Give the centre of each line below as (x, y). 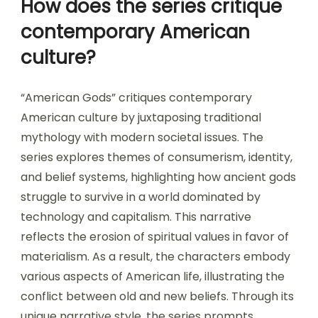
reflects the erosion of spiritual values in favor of (155, 236)
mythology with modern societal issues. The (142, 137)
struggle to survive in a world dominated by (141, 197)
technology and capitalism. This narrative (136, 216)
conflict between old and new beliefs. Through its (157, 296)
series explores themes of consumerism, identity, (157, 157)
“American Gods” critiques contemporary (136, 97)
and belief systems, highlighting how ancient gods (158, 177)
